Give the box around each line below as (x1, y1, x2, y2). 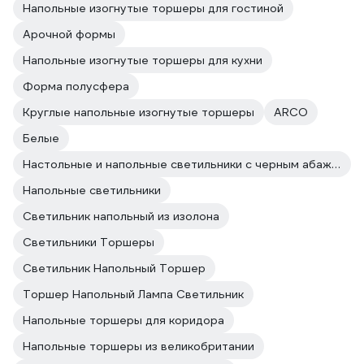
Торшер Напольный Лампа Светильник (23, 287, 244, 301)
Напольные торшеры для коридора (23, 313, 224, 327)
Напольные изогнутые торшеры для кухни (23, 53, 262, 67)
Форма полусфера (23, 79, 129, 93)
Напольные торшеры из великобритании (23, 339, 254, 353)
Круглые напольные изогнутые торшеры (23, 105, 254, 119)
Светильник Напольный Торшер (23, 261, 206, 275)
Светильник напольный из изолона (23, 209, 219, 223)
